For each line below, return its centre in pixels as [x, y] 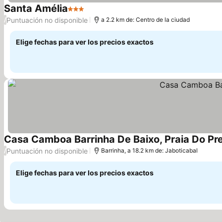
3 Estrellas [87, 14]
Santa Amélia [36, 8]
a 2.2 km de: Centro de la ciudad [145, 20]
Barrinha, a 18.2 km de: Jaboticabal [149, 150]
